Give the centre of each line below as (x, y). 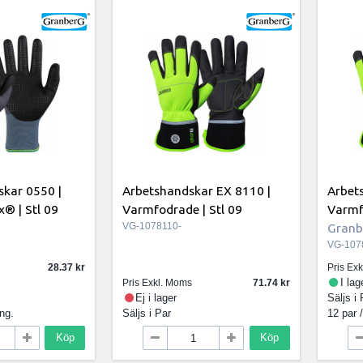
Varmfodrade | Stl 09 (182, 209)
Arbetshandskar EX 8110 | (196, 191)
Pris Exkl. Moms (157, 282)
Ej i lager (156, 297)
